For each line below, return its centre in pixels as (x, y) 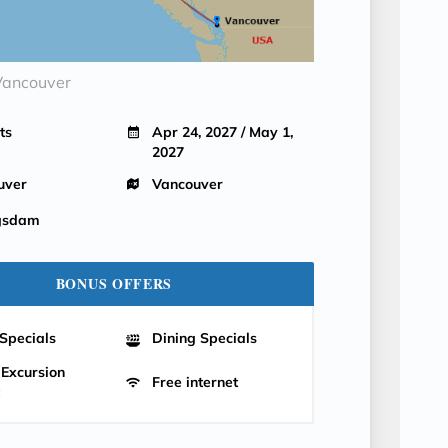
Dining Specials (204, 338)
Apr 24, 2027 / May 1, (222, 132)
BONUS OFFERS (114, 283)
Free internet (195, 382)
